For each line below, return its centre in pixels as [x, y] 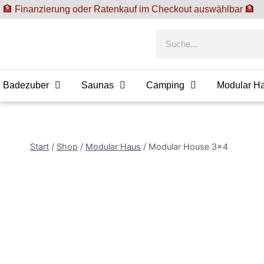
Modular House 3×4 [188, 146]
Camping [165, 85]
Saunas [98, 85]
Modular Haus [113, 146]
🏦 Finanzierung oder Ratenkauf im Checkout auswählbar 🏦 [129, 9]
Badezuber [26, 85]
